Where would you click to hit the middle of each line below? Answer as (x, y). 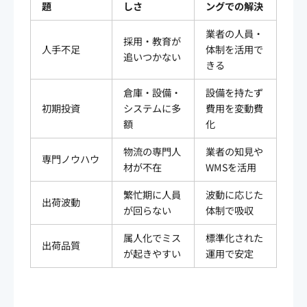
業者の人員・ (234, 33)
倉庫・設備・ (152, 92)
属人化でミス (152, 237)
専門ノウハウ (71, 159)
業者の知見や (234, 151)
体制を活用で (234, 49)
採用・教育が (152, 41)
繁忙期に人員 (152, 194)
